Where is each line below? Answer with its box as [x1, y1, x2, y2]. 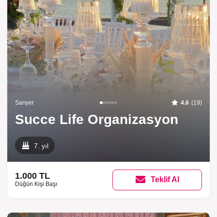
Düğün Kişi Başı [15, 181, 57, 188]
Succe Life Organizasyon [15, 111, 178, 127]
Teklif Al [151, 175, 180, 184]
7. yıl [34, 141, 49, 150]
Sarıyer [15, 99, 34, 106]
